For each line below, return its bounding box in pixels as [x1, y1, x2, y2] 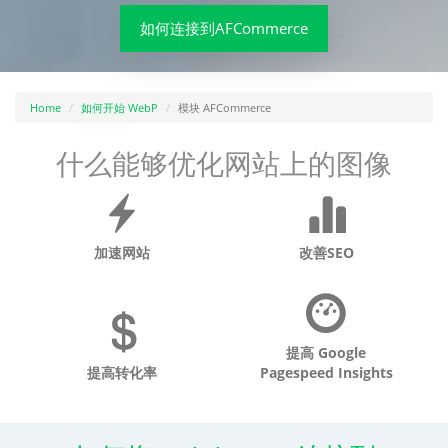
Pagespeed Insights [259, 363, 393, 382]
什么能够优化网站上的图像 [56, 144, 392, 182]
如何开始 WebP [81, 100, 158, 115]
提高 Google [286, 343, 366, 362]
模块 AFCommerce [178, 100, 271, 115]
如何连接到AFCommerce [140, 18, 308, 38]
